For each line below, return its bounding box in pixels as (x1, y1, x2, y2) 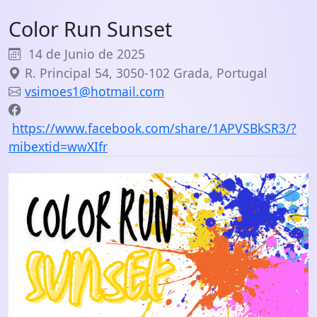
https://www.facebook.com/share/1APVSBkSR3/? (12, 120, 296, 137)
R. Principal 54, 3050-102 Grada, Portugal (21, 64, 267, 81)
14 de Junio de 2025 (21, 45, 145, 62)
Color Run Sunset (8, 15, 172, 42)
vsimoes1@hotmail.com (25, 83, 164, 100)
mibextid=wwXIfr (8, 138, 108, 155)
